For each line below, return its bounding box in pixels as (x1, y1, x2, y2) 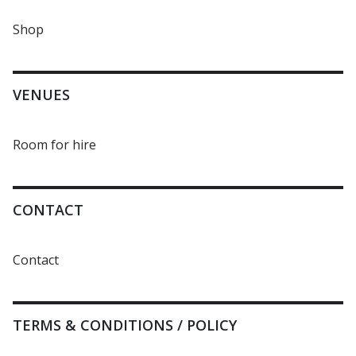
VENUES (13, 85, 70, 104)
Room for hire (13, 136, 96, 153)
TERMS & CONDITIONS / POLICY (13, 315, 237, 335)
